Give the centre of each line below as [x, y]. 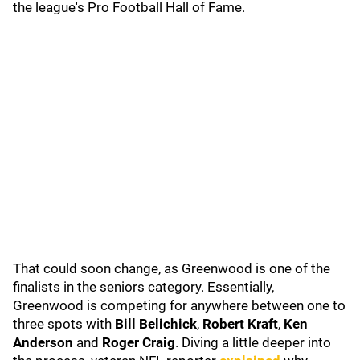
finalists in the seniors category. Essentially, [143, 287]
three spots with [64, 324]
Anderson [45, 342]
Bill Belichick [156, 324]
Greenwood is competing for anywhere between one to [179, 305]
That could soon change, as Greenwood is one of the [172, 268]
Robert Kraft [240, 324]
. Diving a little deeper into [253, 342]
